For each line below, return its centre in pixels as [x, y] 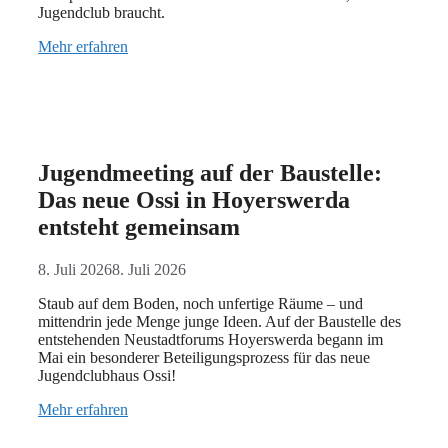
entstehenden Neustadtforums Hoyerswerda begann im [210, 340]
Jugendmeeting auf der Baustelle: [210, 173]
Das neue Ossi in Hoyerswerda [194, 200]
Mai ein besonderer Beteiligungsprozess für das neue [204, 358]
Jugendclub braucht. [101, 13]
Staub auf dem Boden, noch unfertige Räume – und [200, 304]
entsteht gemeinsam [139, 227]
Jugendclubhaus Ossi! [107, 376]
